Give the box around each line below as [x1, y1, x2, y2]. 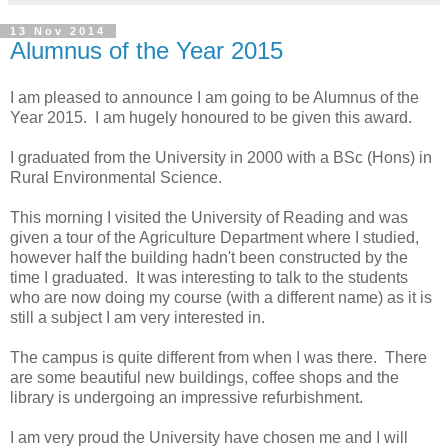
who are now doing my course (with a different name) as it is [10, 289, 432, 307]
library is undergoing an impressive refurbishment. [10, 389, 363, 407]
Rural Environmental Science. [10, 169, 222, 187]
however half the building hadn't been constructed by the [10, 249, 408, 267]
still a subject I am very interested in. [10, 309, 265, 327]
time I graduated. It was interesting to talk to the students [10, 269, 408, 287]
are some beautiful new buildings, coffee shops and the [10, 369, 399, 387]
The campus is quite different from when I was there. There [10, 349, 427, 367]
